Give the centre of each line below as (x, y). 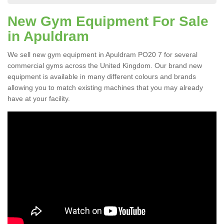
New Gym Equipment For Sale (108, 21)
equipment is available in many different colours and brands (102, 77)
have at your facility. (39, 99)
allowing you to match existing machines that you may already (105, 88)
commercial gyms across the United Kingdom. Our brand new (105, 66)
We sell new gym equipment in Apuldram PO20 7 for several (102, 55)
